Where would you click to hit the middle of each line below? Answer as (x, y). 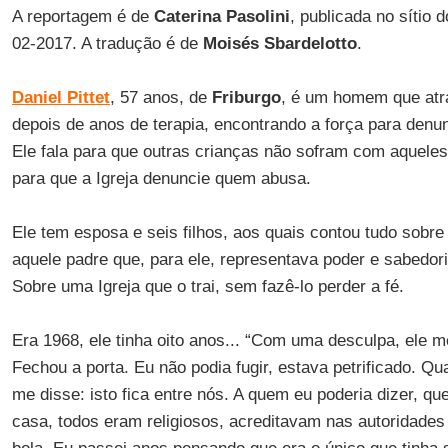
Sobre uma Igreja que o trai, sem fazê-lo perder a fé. (207, 286)
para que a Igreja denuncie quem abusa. (161, 178)
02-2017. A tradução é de (107, 43)
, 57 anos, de (160, 97)
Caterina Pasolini (221, 16)
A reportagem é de (82, 16)
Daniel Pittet (60, 97)
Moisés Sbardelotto (279, 43)
